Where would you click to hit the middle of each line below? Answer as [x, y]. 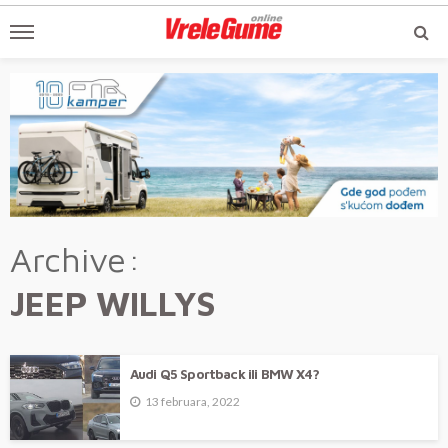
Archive [68, 259]
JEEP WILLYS [113, 303]
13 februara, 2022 [192, 402]
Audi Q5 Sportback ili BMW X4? [225, 374]
